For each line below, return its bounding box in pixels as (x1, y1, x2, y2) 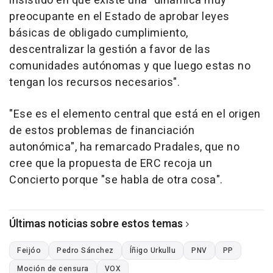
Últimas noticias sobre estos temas (9, 216, 183, 233)
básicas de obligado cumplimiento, (9, 25, 188, 42)
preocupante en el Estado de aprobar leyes (9, 9, 230, 26)
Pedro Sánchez (57, 245, 114, 257)
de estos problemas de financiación (9, 122, 194, 140)
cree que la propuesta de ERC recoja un (9, 155, 212, 172)
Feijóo (17, 245, 41, 257)
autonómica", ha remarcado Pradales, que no (9, 139, 239, 156)
